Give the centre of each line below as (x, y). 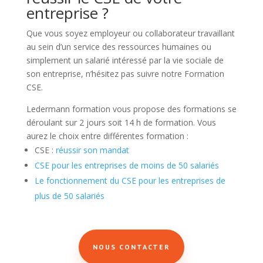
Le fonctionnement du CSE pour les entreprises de (130, 181)
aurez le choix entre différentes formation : (107, 136)
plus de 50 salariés (69, 196)
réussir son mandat (92, 150)
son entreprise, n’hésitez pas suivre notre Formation (125, 74)
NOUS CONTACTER (131, 247)
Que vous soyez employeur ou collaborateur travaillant (130, 33)
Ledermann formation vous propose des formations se (131, 109)
